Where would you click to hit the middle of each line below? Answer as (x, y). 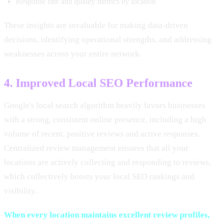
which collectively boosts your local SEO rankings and (99, 176)
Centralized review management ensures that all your (96, 148)
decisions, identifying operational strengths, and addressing (108, 39)
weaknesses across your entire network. (73, 54)
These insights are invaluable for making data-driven (96, 25)
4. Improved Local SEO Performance (98, 83)
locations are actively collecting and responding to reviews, (108, 162)
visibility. (20, 191)
